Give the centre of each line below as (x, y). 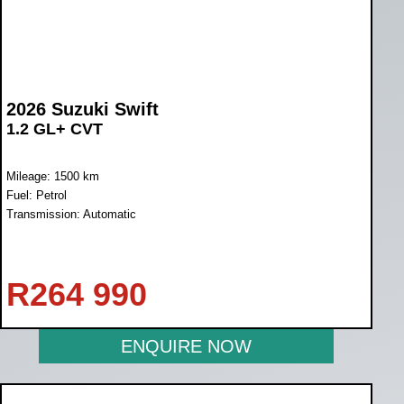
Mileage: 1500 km (53, 176)
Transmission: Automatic (71, 214)
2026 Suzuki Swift (83, 109)
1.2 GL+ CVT (55, 129)
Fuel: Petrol (37, 195)
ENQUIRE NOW (187, 346)
